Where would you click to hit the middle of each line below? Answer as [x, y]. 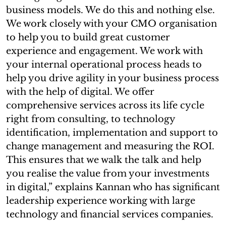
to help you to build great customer [88, 37]
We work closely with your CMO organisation [111, 23]
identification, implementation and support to [112, 132]
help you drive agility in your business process [112, 78]
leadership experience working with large [101, 201]
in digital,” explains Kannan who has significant [113, 187]
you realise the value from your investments [108, 173]
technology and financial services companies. [110, 214]
